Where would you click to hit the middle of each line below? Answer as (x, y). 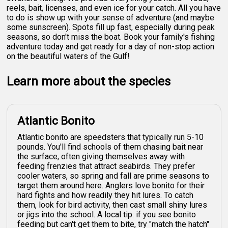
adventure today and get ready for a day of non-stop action (111, 46)
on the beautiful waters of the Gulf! (68, 56)
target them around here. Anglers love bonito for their (111, 185)
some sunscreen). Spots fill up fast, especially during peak (111, 27)
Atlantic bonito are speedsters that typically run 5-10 (111, 137)
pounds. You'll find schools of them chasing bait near (110, 147)
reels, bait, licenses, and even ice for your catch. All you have (114, 8)
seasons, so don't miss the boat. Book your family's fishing (111, 37)
